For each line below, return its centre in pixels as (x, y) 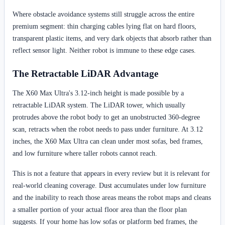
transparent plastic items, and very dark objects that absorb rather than (112, 38)
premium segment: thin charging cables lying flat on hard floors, (104, 26)
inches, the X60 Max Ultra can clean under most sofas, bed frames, (108, 141)
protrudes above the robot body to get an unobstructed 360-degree (106, 117)
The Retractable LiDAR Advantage (85, 74)
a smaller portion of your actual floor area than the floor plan (100, 209)
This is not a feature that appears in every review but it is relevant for (111, 173)
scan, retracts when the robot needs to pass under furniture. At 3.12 (108, 129)
